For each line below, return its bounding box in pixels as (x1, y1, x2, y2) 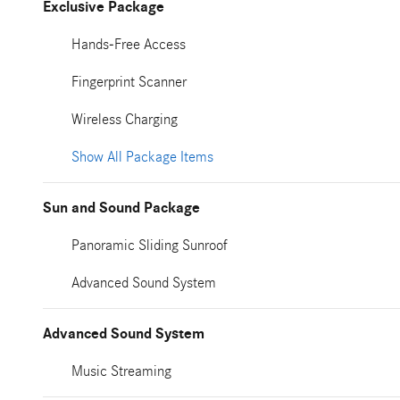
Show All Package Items (71, 148, 213, 165)
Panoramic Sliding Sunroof (71, 237, 228, 254)
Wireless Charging (71, 111, 178, 128)
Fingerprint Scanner (71, 73, 187, 90)
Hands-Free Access (71, 36, 186, 53)
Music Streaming (71, 362, 171, 379)
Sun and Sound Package (43, 199, 200, 217)
